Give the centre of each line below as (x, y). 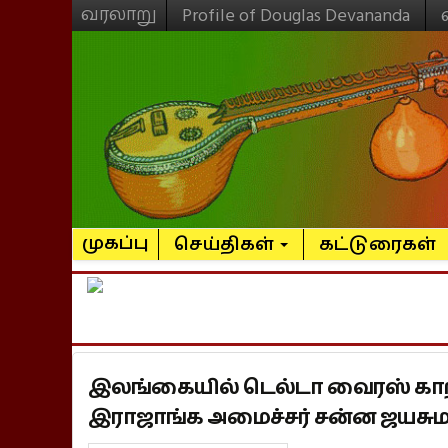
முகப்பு (115, 243)
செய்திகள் (226, 244)
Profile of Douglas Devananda (296, 15)
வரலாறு (119, 14)
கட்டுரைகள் (377, 244)
